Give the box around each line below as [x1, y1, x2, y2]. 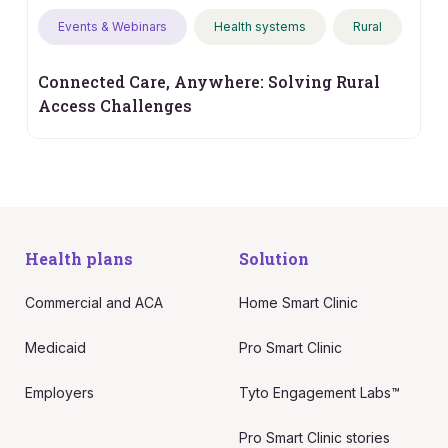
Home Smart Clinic [239, 294, 358, 312]
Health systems [214, 19, 306, 35]
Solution [239, 248, 309, 270]
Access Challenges [38, 95, 192, 117]
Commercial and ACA [24, 294, 163, 312]
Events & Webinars [58, 19, 167, 35]
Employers [24, 384, 94, 402]
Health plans [24, 248, 133, 270]
